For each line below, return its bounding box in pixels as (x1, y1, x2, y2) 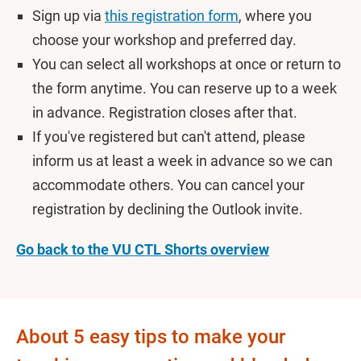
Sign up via (32, 7, 105, 24)
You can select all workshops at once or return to (32, 56, 341, 73)
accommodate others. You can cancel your (32, 176, 305, 193)
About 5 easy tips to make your (16, 326, 285, 348)
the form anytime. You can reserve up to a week (32, 80, 337, 97)
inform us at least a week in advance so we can (32, 152, 333, 169)
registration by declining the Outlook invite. (32, 201, 303, 218)
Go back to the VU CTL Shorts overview (16, 241, 269, 258)
